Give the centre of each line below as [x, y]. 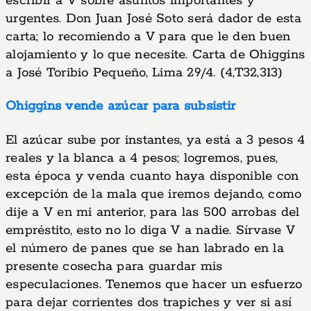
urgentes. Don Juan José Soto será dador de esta [153, 19]
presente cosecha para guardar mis [114, 267]
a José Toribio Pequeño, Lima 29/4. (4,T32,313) [144, 73]
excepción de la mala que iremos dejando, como [154, 194]
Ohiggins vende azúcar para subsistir [120, 106]
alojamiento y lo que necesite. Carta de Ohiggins [155, 55]
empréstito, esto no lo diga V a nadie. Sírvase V [150, 230]
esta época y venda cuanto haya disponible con [152, 176]
